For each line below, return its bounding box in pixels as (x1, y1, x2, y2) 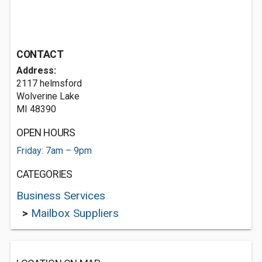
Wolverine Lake (16, 91, 80, 102)
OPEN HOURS (16, 127, 75, 139)
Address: (16, 65, 56, 76)
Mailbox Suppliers (31, 206, 119, 220)
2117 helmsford (16, 78, 82, 89)
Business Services (16, 189, 105, 202)
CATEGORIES (16, 168, 73, 180)
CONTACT (16, 49, 64, 60)
